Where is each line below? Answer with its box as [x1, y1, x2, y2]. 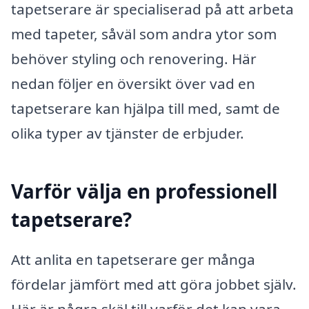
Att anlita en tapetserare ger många [11, 249, 255, 269]
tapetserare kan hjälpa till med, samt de [11, 99, 280, 119]
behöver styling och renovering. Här [11, 49, 257, 69]
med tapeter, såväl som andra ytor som [11, 24, 277, 44]
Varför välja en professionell [11, 178, 277, 205]
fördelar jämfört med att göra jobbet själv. [11, 274, 297, 294]
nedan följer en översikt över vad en [11, 74, 255, 94]
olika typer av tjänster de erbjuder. [11, 123, 244, 143]
